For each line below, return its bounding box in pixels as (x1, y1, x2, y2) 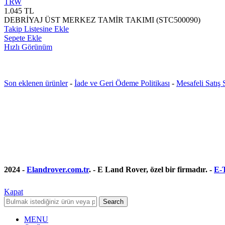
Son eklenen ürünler (4, 79, 68, 88)
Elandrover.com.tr (27, 165, 89, 174)
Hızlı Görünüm (4, 43, 52, 52)
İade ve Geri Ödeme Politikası (74, 79, 170, 88)
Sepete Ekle (4, 34, 42, 43)
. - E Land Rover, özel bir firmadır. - (89, 165, 214, 174)
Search (103, 198, 124, 206)
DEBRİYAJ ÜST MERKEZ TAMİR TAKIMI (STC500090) (4, 16, 200, 25)
